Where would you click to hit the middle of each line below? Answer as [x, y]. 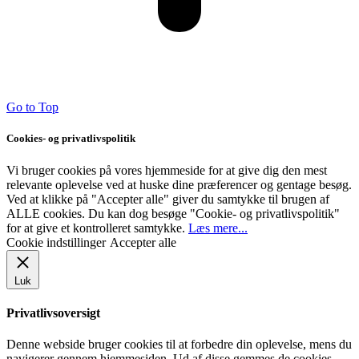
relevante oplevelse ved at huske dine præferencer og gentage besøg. [179, 184]
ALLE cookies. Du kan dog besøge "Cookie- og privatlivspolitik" [173, 213]
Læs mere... [218, 228]
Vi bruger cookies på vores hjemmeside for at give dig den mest [167, 170]
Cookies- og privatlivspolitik [71, 139]
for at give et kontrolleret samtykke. [97, 228]
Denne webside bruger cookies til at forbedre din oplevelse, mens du [179, 345]
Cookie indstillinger [56, 242]
